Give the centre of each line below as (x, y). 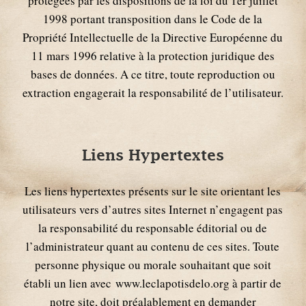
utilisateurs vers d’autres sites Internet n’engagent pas (153, 209)
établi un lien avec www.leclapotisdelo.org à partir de (153, 283)
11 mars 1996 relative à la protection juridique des (153, 55)
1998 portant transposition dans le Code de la (153, 18)
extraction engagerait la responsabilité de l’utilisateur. (153, 92)
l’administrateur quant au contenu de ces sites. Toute (153, 246)
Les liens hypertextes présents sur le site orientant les (153, 191)
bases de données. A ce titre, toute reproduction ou (153, 74)
